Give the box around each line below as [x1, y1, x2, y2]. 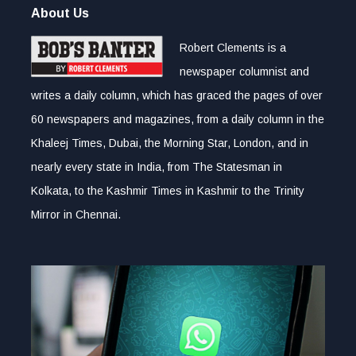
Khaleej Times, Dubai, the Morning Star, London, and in [31, 137, 308, 150]
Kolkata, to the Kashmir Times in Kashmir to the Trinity [31, 184, 304, 198]
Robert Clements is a [180, 41, 286, 55]
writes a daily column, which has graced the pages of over [31, 89, 323, 103]
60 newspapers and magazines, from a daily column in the [31, 113, 324, 126]
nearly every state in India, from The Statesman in [31, 161, 282, 174]
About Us [31, 6, 89, 21]
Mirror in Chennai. [31, 208, 121, 222]
